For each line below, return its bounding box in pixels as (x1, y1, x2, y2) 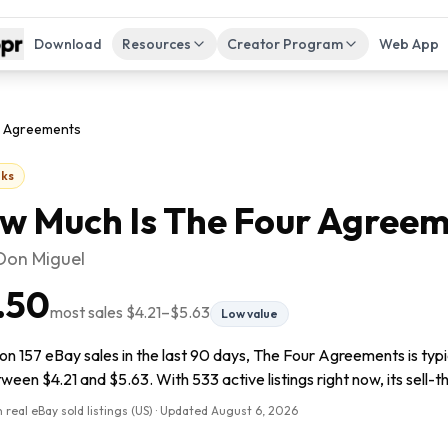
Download (33, 35, 102, 53)
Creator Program (226, 35, 343, 53)
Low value (221, 306, 278, 321)
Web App (378, 35, 439, 53)
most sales (50, 302, 126, 322)
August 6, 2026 (211, 403, 298, 418)
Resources (121, 35, 191, 53)
